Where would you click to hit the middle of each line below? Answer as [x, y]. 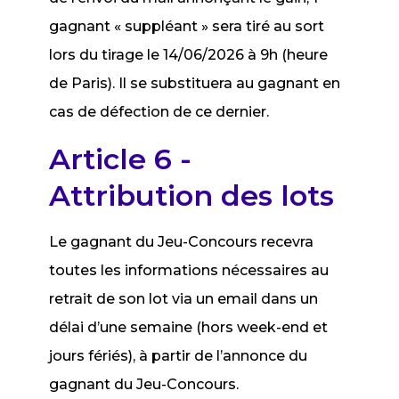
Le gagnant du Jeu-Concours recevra [182, 242]
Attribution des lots [192, 195]
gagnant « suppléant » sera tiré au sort [187, 26]
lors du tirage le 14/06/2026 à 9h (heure [189, 55]
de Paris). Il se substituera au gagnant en [195, 83]
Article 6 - [121, 159]
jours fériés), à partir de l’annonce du [179, 356]
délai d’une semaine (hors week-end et [189, 327]
